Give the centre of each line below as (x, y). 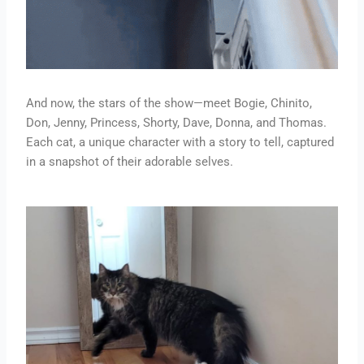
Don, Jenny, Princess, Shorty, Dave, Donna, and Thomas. (177, 122)
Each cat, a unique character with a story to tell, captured (180, 142)
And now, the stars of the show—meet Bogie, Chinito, (169, 103)
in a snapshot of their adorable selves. (130, 161)
